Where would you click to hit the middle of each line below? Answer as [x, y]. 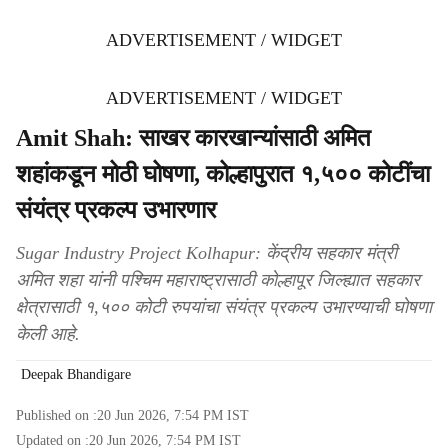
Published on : [56, 415]
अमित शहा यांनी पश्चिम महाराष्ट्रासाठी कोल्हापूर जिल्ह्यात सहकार [218, 280]
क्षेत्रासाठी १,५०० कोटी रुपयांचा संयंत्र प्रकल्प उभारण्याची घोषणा [224, 307]
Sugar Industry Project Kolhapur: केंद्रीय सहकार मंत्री [206, 253]
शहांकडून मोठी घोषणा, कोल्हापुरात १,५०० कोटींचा [223, 174]
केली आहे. [48, 334]
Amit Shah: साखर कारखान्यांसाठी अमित [193, 138]
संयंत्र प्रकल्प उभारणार [116, 210]
